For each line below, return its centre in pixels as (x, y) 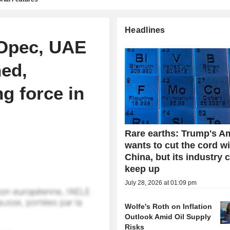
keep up (142, 169)
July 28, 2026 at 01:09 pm (161, 183)
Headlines (145, 30)
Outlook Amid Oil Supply (168, 217)
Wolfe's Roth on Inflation (169, 207)
